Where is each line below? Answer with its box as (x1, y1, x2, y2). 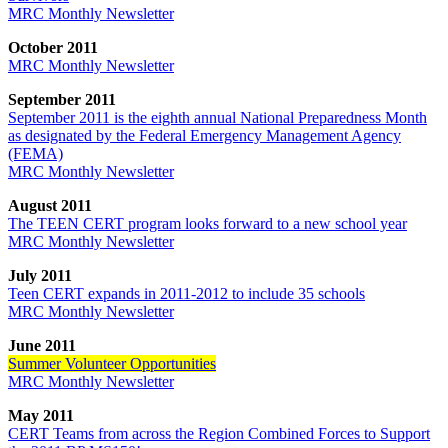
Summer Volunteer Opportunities (8, 354, 216, 372)
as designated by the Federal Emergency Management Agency (8, 126, 401, 144)
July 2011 (8, 266, 72, 284)
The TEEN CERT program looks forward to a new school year (8, 214, 407, 232)
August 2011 (8, 196, 92, 214)
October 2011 (8, 38, 98, 56)
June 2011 (8, 336, 76, 354)
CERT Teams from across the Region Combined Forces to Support (8, 424, 430, 442)
